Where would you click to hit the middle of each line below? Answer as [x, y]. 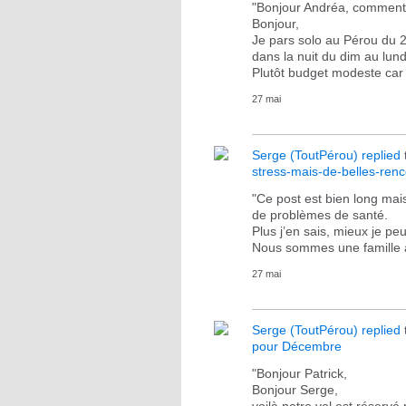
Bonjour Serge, [295, 390]
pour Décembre [297, 346]
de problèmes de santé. [324, 215]
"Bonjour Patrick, [300, 373]
